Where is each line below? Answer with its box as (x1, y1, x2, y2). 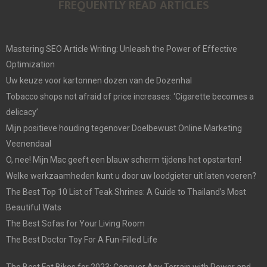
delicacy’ (6, 107, 38, 117)
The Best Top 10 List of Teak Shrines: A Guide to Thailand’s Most (6, 187, 246, 197)
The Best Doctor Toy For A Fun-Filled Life (6, 234, 157, 244)
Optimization (6, 59, 55, 69)
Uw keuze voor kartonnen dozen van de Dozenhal (6, 75, 192, 85)
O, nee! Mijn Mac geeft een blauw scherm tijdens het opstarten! (6, 154, 241, 164)
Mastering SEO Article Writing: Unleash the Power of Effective (6, 44, 237, 54)
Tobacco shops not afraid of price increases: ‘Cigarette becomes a (6, 91, 254, 101)
